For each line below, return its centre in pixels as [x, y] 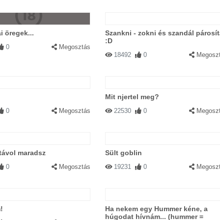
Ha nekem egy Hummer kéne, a [156, 209]
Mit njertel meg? [132, 97]
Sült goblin [123, 153]
